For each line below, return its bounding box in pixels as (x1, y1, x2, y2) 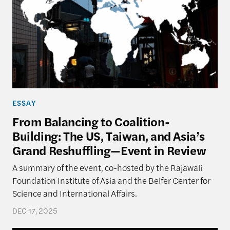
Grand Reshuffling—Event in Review (12, 141, 206, 159)
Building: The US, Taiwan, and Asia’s (12, 127, 205, 145)
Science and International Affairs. (12, 186, 137, 199)
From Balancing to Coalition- (12, 112, 170, 130)
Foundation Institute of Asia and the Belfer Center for (12, 174, 210, 186)
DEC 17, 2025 (12, 205, 57, 216)
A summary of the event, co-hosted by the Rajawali (12, 161, 202, 174)
